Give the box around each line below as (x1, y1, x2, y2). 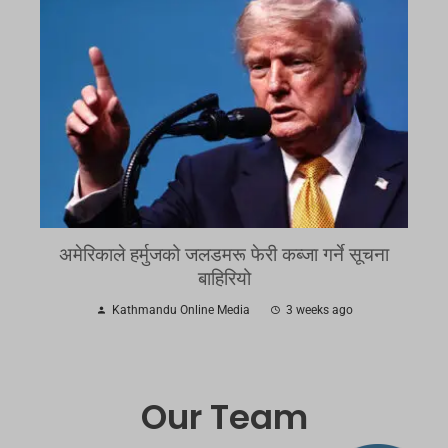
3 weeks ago (285, 303, 353, 318)
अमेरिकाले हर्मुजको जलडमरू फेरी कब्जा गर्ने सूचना (59, 243, 389, 267)
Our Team (140, 393, 308, 442)
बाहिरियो (197, 267, 251, 291)
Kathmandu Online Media (111, 303, 250, 318)
